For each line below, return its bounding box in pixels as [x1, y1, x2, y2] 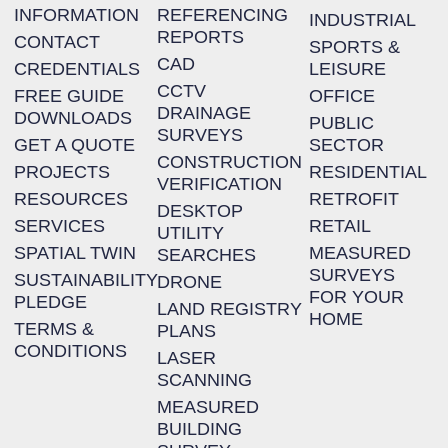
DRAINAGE [156, 102, 251, 124]
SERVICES [14, 215, 106, 237]
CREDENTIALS [14, 58, 141, 80]
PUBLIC [308, 112, 374, 134]
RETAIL [308, 215, 371, 237]
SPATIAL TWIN [14, 242, 137, 264]
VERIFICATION [156, 173, 282, 195]
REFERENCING [156, 4, 288, 26]
